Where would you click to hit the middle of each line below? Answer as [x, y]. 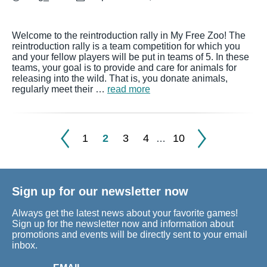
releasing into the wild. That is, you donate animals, [120, 78]
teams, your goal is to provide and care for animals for [124, 68]
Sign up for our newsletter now [100, 191]
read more [129, 89]
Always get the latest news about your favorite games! [125, 213]
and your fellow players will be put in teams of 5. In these [131, 57]
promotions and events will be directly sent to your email [130, 235]
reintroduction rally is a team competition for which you [126, 46]
